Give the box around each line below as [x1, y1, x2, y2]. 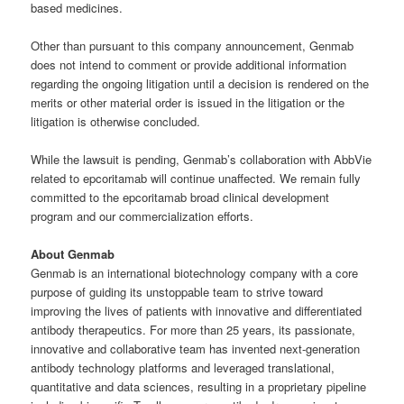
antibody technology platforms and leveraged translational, [31, 359, 335, 377]
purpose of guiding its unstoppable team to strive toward [31, 283, 324, 301]
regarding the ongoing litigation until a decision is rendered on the [31, 74, 370, 92]
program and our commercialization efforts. [31, 207, 254, 225]
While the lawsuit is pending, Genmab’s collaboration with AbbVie [31, 151, 372, 169]
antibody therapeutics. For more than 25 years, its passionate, [31, 321, 356, 339]
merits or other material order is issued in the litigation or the [31, 93, 345, 111]
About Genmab [31, 245, 115, 263]
